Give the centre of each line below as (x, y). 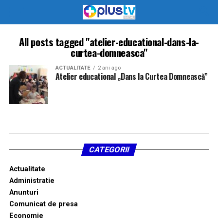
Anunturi (24, 192)
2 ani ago (109, 68)
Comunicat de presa (43, 204)
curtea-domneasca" (109, 52)
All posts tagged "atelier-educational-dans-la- (109, 42)
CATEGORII (109, 150)
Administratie (32, 181)
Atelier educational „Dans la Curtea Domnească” (131, 76)
